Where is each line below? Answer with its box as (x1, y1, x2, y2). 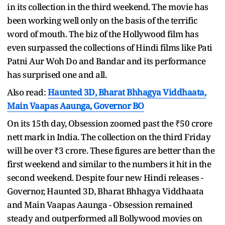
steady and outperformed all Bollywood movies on (7, 212, 202, 224)
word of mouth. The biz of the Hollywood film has (7, 28, 198, 40)
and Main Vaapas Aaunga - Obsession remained (7, 198, 193, 210)
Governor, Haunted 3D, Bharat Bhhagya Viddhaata (7, 185, 203, 197)
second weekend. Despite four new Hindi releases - (7, 171, 203, 183)
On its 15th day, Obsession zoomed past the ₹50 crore (7, 117, 212, 129)
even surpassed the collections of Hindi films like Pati (7, 41, 212, 53)
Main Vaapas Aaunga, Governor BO (7, 99, 144, 111)
